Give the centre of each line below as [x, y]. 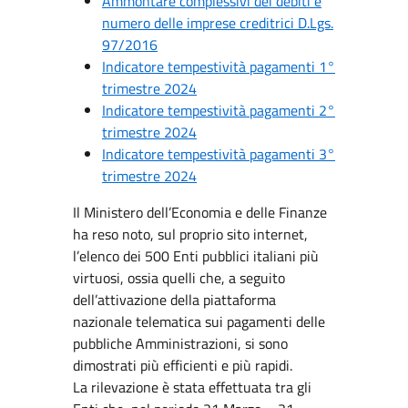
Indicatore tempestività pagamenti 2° [219, 110]
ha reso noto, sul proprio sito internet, [190, 234]
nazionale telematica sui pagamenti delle [199, 321]
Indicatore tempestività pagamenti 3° [219, 154]
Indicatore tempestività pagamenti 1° [219, 66]
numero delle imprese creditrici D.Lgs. [218, 23]
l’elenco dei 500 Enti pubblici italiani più [196, 256]
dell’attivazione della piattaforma [174, 300]
